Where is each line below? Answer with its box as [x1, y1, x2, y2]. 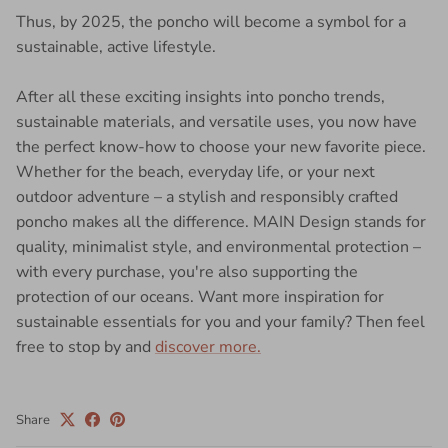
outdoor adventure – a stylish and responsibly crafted [16, 185, 398, 208]
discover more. [155, 335, 261, 358]
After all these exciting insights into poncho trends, [16, 85, 385, 108]
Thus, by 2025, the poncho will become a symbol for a [16, 10, 406, 33]
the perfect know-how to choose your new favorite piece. [16, 135, 426, 158]
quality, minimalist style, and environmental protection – [16, 235, 421, 258]
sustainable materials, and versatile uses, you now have [16, 110, 417, 133]
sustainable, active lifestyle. [16, 35, 216, 58]
